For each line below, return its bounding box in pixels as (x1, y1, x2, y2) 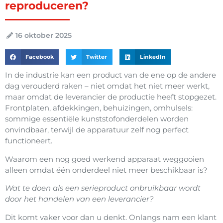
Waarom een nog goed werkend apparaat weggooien (5, 154, 204, 164)
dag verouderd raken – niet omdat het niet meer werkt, (5, 81, 210, 91)
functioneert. (5, 136, 52, 146)
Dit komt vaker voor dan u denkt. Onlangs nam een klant (5, 212, 217, 222)
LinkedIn (139, 54, 166, 61)
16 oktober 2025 (15, 30, 72, 40)
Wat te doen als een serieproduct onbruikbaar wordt (5, 183, 201, 193)
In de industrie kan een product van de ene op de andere (5, 70, 216, 80)
